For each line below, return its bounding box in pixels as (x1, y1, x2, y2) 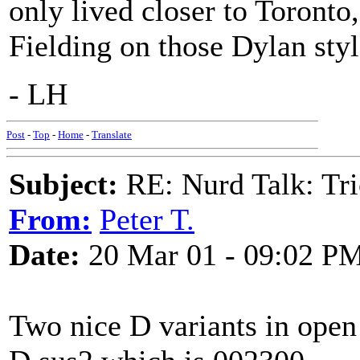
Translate (92, 129, 132, 141)
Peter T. (100, 202, 194, 236)
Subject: (9, 167, 118, 201)
